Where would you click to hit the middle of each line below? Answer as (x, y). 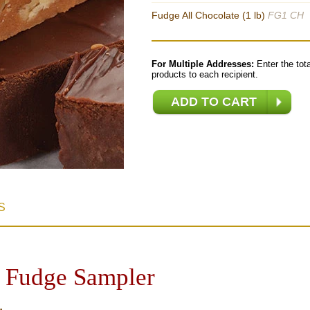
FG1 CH (286, 15)
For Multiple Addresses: (203, 64)
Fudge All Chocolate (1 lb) (210, 15)
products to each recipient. (205, 74)
